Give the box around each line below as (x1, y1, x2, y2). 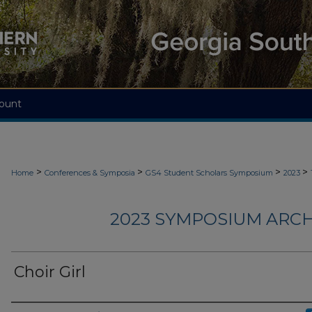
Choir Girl (14, 263, 86, 282)
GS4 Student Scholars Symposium (146, 168, 275, 178)
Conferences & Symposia (45, 168, 137, 178)
